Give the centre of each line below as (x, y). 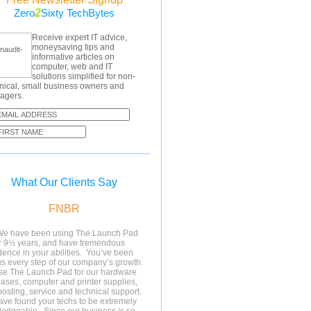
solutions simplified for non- (84, 76)
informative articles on (73, 57)
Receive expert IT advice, (79, 37)
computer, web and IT (72, 67)
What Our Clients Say (64, 182)
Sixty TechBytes (78, 13)
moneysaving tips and (73, 47)
